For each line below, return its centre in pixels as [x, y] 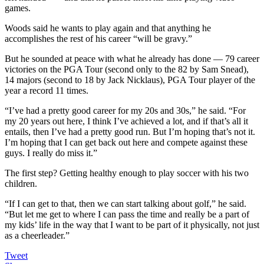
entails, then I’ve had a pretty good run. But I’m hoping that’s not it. [130, 131]
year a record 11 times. [47, 90]
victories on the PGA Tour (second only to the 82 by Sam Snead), [127, 69]
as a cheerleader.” [37, 235]
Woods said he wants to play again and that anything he [108, 28]
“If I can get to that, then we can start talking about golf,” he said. [126, 203]
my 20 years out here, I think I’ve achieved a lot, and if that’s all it [126, 121]
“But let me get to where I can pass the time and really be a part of [127, 214]
